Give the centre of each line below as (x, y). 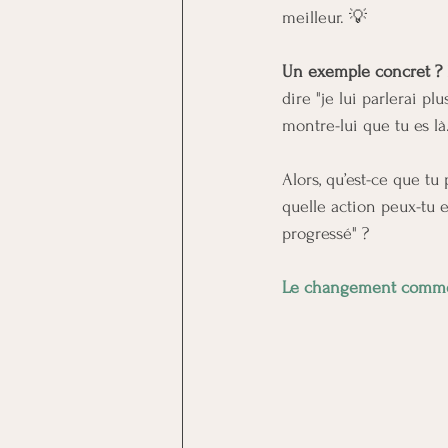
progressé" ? (325, 233)
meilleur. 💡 (324, 17)
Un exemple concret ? (362, 71)
